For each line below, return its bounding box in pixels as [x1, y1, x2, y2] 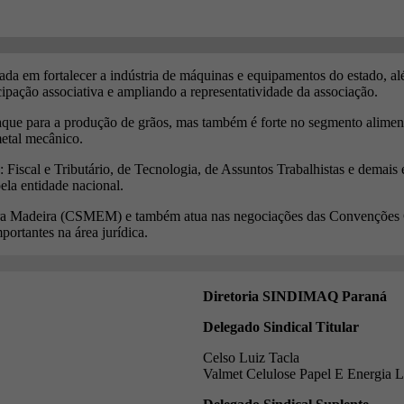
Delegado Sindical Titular [202, 318, 359, 335]
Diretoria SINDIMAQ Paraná [202, 288, 387, 304]
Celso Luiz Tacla [202, 349, 299, 365]
